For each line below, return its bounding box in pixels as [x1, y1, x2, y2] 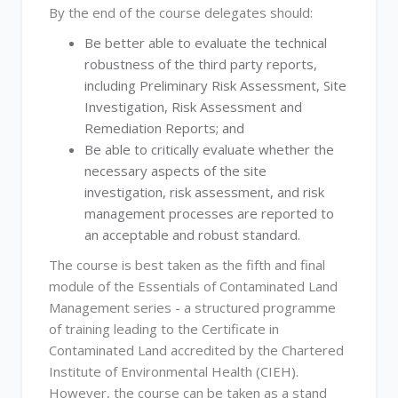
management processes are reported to [84, 204, 334, 222]
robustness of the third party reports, [84, 55, 317, 73]
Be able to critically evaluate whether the [84, 140, 334, 158]
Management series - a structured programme [49, 298, 336, 316]
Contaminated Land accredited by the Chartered [49, 341, 344, 359]
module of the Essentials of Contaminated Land [49, 277, 338, 295]
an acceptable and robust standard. [84, 226, 300, 243]
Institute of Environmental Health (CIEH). [49, 362, 298, 380]
